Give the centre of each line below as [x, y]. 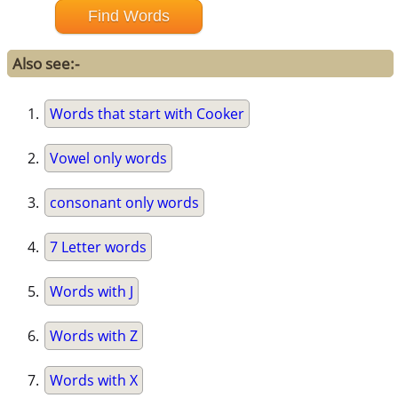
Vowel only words [109, 159]
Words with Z [94, 336]
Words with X [94, 381]
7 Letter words [99, 247]
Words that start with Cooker [147, 114]
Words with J [92, 292]
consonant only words [125, 203]
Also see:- [46, 64]
